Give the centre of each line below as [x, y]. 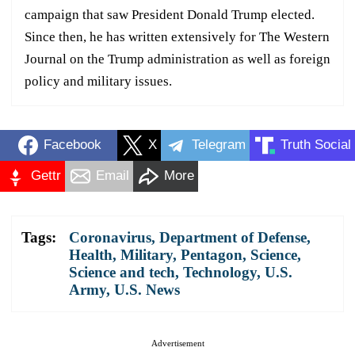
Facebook [72, 145]
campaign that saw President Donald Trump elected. [170, 14]
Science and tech [122, 272]
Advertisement [177, 343]
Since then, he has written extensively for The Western [177, 36]
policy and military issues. [98, 81]
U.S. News [147, 289]
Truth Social [316, 145]
